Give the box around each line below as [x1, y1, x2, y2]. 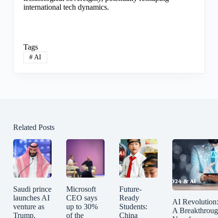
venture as [13, 202, 44, 211]
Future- [119, 185, 142, 194]
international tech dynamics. [23, 2, 109, 11]
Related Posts [13, 123, 54, 132]
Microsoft [66, 185, 96, 194]
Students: [119, 202, 147, 211]
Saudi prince [13, 185, 52, 194]
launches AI [13, 194, 50, 202]
